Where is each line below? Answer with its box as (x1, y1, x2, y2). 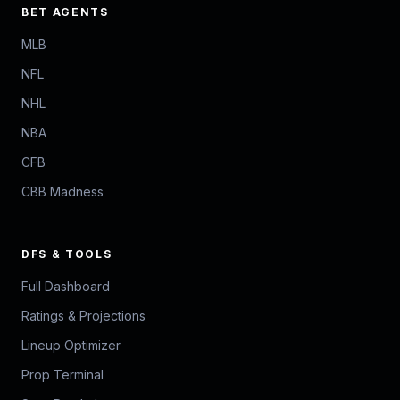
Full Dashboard (21, 279, 110, 295)
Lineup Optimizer (21, 337, 121, 354)
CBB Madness (21, 184, 104, 200)
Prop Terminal (21, 367, 104, 383)
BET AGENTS (21, 5, 109, 20)
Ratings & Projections (21, 308, 146, 324)
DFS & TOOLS (21, 247, 112, 262)
